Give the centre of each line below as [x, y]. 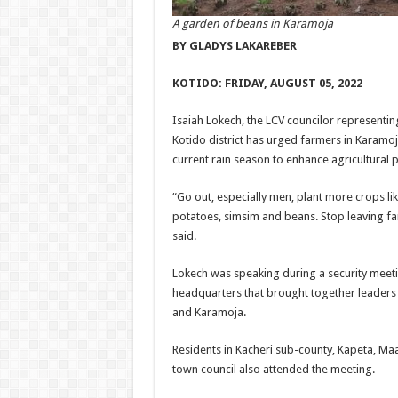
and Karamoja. [209, 312]
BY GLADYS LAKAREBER [234, 46]
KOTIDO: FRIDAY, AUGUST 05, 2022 [267, 83]
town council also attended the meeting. [273, 369]
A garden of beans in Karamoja [252, 24]
